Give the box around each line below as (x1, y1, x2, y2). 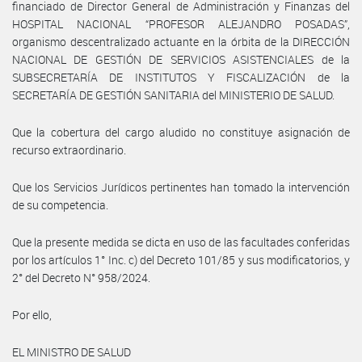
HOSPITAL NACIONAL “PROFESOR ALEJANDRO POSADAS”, (12, 15, 350, 32)
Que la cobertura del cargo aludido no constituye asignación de (12, 124, 350, 140)
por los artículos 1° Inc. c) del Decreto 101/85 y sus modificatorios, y (12, 251, 350, 267)
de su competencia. (12, 196, 108, 213)
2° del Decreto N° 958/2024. (12, 269, 150, 285)
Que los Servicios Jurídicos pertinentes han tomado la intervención (12, 179, 350, 195)
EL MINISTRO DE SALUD (12, 343, 131, 360)
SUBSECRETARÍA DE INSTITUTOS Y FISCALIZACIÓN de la (12, 69, 350, 85)
